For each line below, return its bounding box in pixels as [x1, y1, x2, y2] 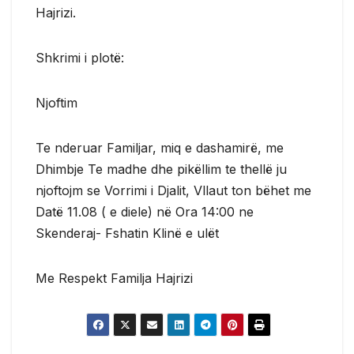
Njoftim [36, 94, 77, 111]
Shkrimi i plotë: [36, 49, 124, 66]
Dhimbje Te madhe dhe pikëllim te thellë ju [36, 160, 287, 177]
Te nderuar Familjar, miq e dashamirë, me [36, 139, 284, 156]
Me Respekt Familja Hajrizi [36, 269, 193, 286]
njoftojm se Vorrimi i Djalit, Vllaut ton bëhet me [36, 182, 311, 198]
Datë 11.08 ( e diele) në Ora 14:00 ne [36, 203, 254, 220]
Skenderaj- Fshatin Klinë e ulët [36, 224, 219, 241]
